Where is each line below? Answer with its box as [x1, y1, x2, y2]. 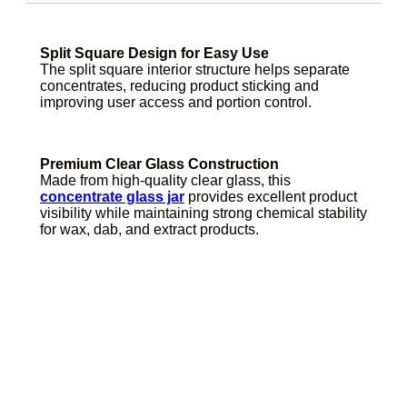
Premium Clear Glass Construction [40, 156, 279, 173]
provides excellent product [184, 189, 357, 205]
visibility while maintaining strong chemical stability [40, 205, 367, 222]
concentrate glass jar [40, 189, 184, 205]
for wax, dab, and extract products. [40, 222, 259, 238]
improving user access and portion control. [40, 94, 312, 111]
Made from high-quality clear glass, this [40, 173, 291, 189]
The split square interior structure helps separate [40, 62, 350, 78]
